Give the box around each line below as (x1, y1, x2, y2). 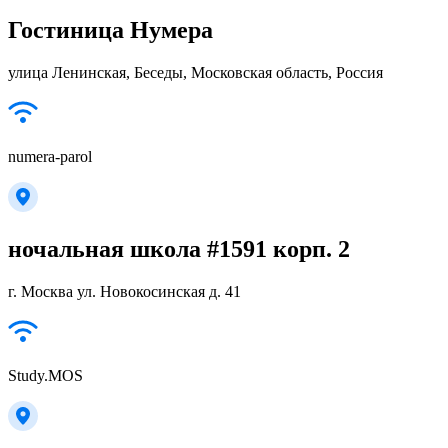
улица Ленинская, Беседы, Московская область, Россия (8, 64, 383, 82)
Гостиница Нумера (8, 17, 213, 44)
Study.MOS (8, 367, 83, 384)
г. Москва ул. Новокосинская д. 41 (8, 283, 241, 300)
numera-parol (8, 148, 92, 166)
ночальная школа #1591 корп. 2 (8, 236, 350, 263)
